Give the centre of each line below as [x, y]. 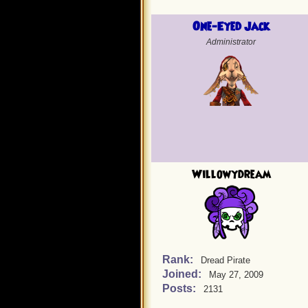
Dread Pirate [225, 260]
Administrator [231, 42]
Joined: [183, 274]
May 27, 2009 [236, 275]
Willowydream [231, 175]
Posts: [180, 288]
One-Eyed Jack [231, 27]
